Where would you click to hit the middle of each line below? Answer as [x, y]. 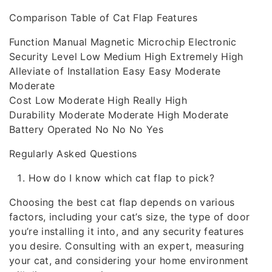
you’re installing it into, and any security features [127, 231]
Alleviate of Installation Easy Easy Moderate [115, 71]
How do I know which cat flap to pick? [121, 178]
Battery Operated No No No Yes [87, 129]
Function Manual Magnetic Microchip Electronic [123, 42]
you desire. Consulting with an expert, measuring [127, 246]
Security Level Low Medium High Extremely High [126, 56]
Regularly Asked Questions [73, 154]
